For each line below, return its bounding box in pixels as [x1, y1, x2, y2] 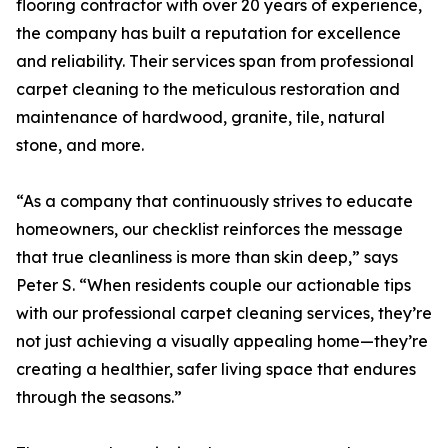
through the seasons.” [16, 387, 182, 408]
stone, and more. [16, 135, 144, 156]
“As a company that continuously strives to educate [16, 191, 413, 212]
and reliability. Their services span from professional [16, 51, 414, 72]
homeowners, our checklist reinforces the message [16, 219, 403, 240]
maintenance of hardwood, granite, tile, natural [16, 107, 385, 128]
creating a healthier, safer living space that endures [16, 359, 416, 380]
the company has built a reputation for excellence [16, 23, 401, 44]
